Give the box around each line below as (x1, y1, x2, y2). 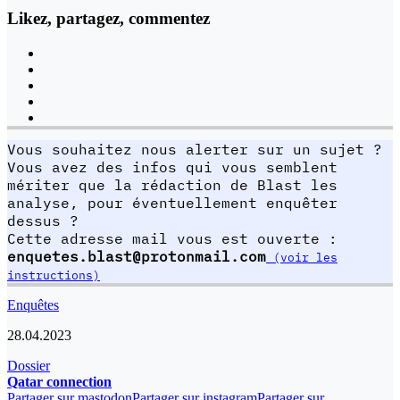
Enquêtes (7, 296, 59, 312)
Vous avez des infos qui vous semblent (7, 157, 337, 176)
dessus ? (7, 211, 79, 229)
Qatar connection (7, 373, 112, 389)
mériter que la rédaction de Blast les (7, 175, 337, 194)
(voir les (266, 248, 337, 265)
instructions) (7, 266, 100, 283)
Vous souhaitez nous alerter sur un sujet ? (7, 139, 382, 158)
